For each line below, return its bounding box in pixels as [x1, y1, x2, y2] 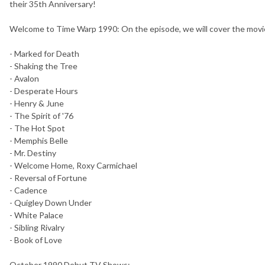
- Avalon [9, 73, 39, 83]
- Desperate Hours [9, 85, 78, 96]
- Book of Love [9, 234, 62, 245]
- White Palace [9, 209, 63, 220]
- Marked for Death [9, 48, 79, 59]
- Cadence [9, 185, 47, 195]
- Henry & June [9, 98, 64, 108]
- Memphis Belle [9, 135, 68, 146]
